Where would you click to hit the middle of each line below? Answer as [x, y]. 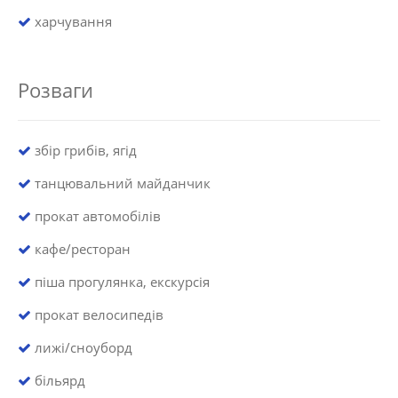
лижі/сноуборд [82, 348]
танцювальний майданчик [121, 183]
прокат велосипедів [97, 315]
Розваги [56, 90]
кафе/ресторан [81, 249]
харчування [72, 22]
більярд [58, 381]
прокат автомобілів [96, 216]
